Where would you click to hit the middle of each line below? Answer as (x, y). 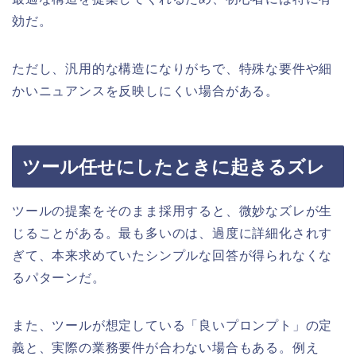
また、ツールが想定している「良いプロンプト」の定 (172, 325)
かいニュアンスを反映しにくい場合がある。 (145, 91)
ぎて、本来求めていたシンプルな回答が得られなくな (172, 255)
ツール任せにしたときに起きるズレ (174, 166)
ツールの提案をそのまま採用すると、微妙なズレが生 (172, 211)
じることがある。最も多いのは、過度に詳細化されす (172, 233)
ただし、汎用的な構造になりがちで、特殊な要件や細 (172, 68)
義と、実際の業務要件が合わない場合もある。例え (166, 347)
